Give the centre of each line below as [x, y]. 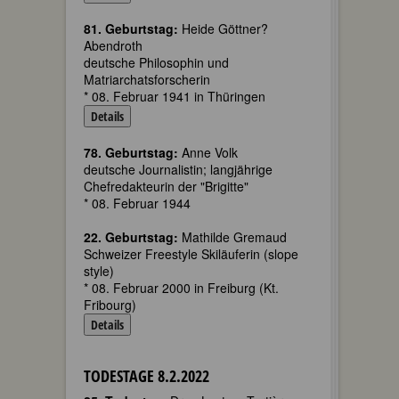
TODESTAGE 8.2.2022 [147, 376]
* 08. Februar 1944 [137, 203]
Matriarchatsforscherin [147, 79]
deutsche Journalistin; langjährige [178, 169]
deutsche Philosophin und [156, 62]
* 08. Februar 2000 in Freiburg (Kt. [181, 288]
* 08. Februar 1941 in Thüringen [175, 96]
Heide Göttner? [223, 28]
